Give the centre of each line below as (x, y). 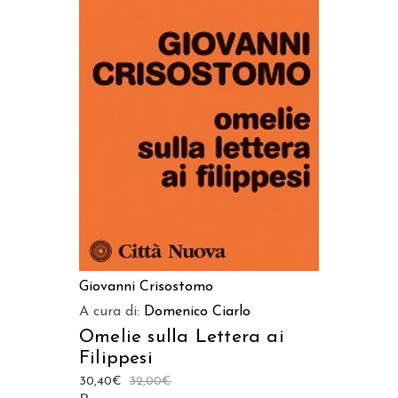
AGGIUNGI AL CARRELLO (199, 89)
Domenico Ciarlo (197, 312)
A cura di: (111, 312)
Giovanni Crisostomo (146, 287)
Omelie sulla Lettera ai (182, 338)
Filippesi (116, 359)
